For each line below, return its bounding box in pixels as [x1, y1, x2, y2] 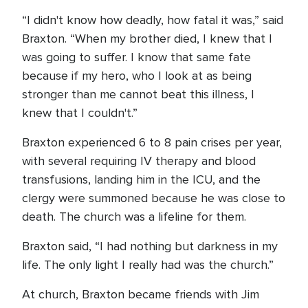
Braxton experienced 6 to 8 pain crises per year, [22, 135, 282, 150]
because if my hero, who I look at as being [22, 68, 252, 83]
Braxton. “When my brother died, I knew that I [22, 31, 272, 46]
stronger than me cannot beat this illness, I [22, 87, 254, 102]
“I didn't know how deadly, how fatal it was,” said [22, 12, 283, 27]
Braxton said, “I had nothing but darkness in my [22, 239, 278, 254]
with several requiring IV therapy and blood [22, 153, 256, 168]
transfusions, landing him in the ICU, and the [22, 172, 261, 187]
